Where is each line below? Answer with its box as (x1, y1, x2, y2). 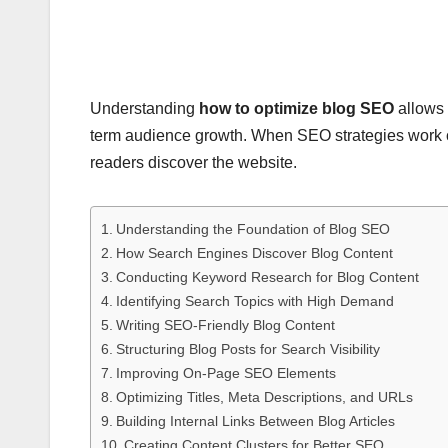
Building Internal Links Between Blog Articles (115, 413, 395, 430)
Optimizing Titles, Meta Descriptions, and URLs (115, 389, 413, 406)
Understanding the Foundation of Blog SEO (115, 221, 390, 238)
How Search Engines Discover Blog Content (115, 245, 393, 262)
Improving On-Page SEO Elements (115, 365, 336, 382)
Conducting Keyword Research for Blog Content (115, 269, 419, 286)
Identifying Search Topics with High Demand (115, 293, 394, 310)
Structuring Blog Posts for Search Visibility (115, 341, 380, 358)
